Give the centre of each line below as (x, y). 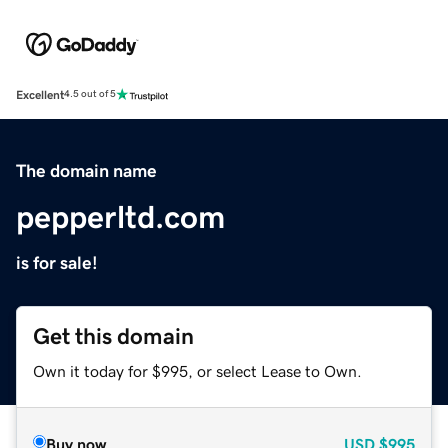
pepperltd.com (120, 216)
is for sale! (57, 262)
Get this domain (113, 336)
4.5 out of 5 (90, 94)
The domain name (86, 170)
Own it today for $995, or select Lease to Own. (197, 370)
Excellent (40, 94)
